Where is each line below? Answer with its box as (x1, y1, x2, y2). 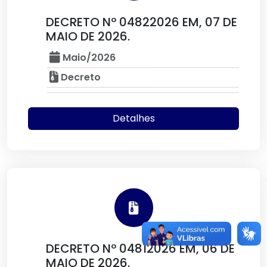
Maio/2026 (60, 51, 116, 64)
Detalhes (112, 111, 155, 125)
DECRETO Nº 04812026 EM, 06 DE (46, 240, 235, 257)
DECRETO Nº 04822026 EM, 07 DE (46, 14, 237, 30)
